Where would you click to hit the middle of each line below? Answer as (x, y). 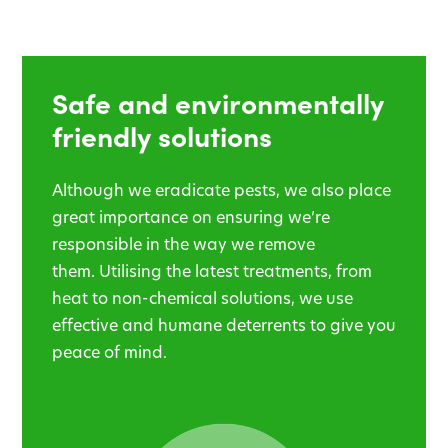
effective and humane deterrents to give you (224, 325)
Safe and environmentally (218, 101)
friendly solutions (162, 134)
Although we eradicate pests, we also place (221, 190)
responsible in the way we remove (183, 244)
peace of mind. (109, 352)
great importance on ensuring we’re (191, 217)
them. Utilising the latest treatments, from (212, 271)
